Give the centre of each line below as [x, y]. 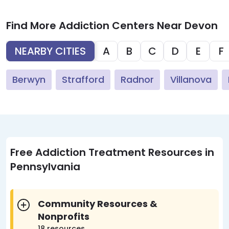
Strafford [83, 79]
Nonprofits [64, 216]
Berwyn [29, 79]
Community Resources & [98, 204]
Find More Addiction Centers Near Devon [112, 26]
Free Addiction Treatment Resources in [112, 152]
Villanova [191, 79]
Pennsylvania [45, 167]
